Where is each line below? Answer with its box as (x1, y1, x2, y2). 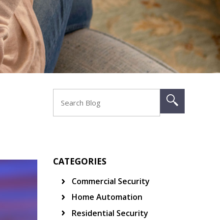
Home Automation (69, 192, 142, 203)
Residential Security (69, 207, 148, 219)
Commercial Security (69, 176, 150, 187)
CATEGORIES (53, 155, 107, 167)
